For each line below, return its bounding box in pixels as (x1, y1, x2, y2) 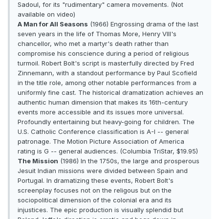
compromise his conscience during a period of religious (18, 49, 189, 58)
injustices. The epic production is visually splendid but (18, 206, 183, 214)
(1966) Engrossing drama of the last (88, 20, 198, 28)
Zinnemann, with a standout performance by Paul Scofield (18, 69, 197, 77)
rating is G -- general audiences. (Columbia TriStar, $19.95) (18, 147, 198, 155)
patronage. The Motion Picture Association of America (18, 137, 184, 146)
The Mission (18, 157, 58, 165)
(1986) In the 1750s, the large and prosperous (58, 157, 199, 165)
